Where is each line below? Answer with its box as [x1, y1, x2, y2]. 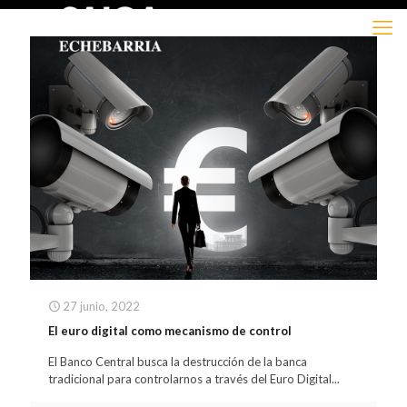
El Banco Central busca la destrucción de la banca [48, 354, 307, 370]
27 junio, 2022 [63, 299, 140, 314]
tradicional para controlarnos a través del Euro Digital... [48, 372, 340, 387]
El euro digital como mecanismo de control [48, 323, 292, 339]
